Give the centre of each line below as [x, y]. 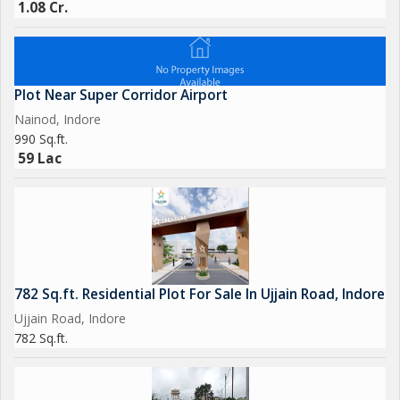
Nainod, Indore [58, 119]
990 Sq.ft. [41, 139]
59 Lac [40, 158]
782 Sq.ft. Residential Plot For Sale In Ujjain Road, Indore [200, 294]
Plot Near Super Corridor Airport [121, 95]
